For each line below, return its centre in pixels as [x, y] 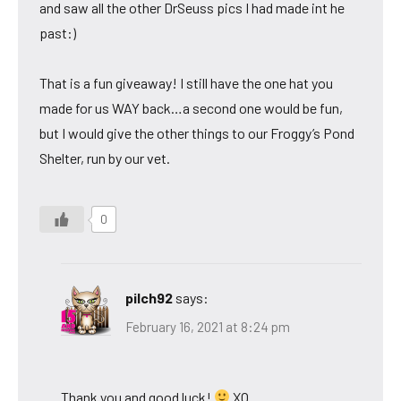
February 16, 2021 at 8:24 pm [208, 326]
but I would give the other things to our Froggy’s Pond [197, 133]
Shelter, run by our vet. [105, 158]
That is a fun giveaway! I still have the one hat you [186, 83]
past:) [58, 33]
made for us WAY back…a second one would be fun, [191, 108]
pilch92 [149, 298]
